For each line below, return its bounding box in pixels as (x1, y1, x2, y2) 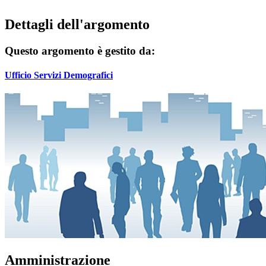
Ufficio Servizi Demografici (5, 70, 113, 81)
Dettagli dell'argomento (5, 16, 150, 32)
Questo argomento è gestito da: (5, 44, 155, 57)
